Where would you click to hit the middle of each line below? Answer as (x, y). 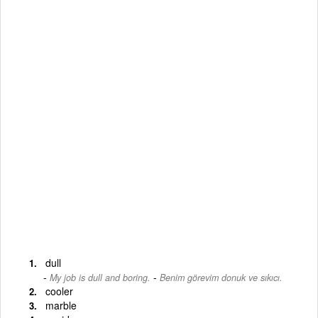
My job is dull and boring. (100, 277)
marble (61, 305)
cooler (59, 291)
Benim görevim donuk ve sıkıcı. (221, 277)
